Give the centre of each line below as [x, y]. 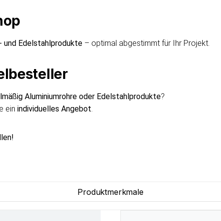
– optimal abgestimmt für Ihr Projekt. [146, 43]
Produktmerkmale [110, 192]
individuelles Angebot [54, 109]
